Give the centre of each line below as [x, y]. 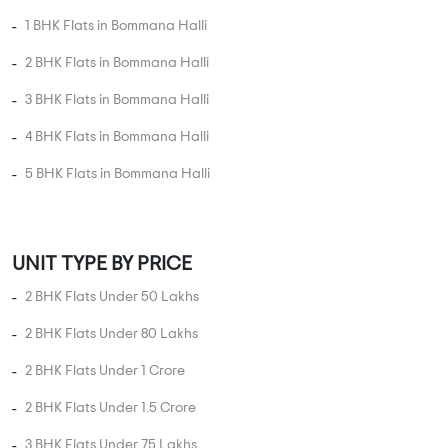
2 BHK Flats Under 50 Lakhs [112, 297]
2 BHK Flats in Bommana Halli [117, 63]
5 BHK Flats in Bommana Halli [117, 174]
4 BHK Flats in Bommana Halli [117, 137]
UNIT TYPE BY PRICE [102, 264]
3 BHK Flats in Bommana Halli [117, 100]
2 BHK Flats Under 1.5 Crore [110, 408]
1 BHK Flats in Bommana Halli [116, 26]
